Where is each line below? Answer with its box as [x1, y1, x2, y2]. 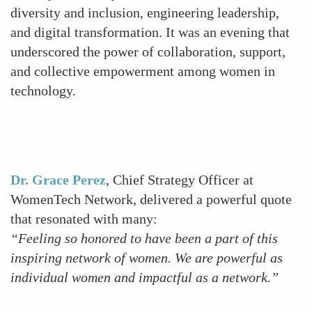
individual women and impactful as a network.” [10, 270, 279, 285]
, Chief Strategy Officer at [106, 172, 253, 187]
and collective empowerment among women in [10, 63, 275, 79]
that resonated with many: [10, 211, 157, 226]
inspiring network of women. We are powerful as [10, 250, 283, 265]
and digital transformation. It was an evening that [10, 24, 290, 40]
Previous [31, 116, 75, 130]
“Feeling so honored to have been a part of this [10, 231, 278, 246]
